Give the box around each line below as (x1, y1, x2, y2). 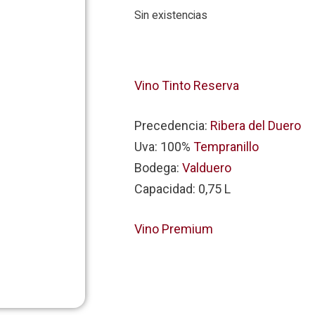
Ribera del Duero (210, 117, 301, 133)
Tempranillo (193, 139, 259, 154)
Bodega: (134, 160, 182, 175)
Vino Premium (134, 221, 213, 236)
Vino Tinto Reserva (134, 77, 239, 93)
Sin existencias (134, 8, 207, 22)
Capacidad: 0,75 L (134, 181, 231, 196)
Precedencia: (134, 117, 210, 133)
